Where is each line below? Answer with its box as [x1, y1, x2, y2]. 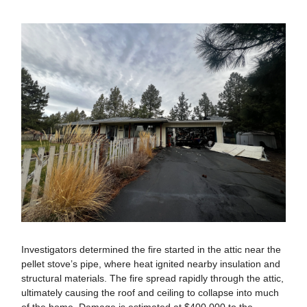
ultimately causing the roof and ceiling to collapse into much [21, 286, 279, 298]
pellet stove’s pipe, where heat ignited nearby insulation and [21, 258, 280, 269]
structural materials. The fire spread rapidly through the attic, [21, 272, 284, 284]
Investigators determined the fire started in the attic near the [21, 243, 281, 255]
